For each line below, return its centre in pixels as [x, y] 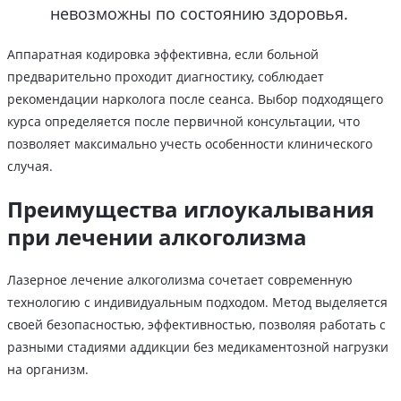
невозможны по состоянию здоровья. [199, 14]
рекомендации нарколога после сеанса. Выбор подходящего [195, 99]
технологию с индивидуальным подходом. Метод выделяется [197, 303]
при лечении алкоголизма [157, 237]
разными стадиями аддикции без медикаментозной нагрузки [198, 347]
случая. [30, 166]
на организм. [48, 370]
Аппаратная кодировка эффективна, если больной [163, 55]
